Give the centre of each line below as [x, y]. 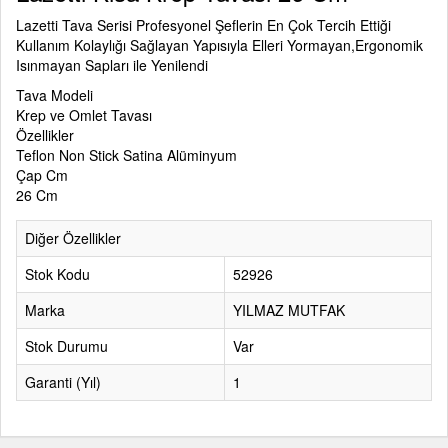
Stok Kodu [57, 274]
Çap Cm [42, 175]
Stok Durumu [66, 346]
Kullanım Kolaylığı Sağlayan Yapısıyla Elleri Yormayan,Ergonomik [219, 45]
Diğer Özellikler [73, 238]
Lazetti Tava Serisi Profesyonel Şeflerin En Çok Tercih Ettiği [203, 25]
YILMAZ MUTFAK [289, 310]
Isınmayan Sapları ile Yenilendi [112, 65]
